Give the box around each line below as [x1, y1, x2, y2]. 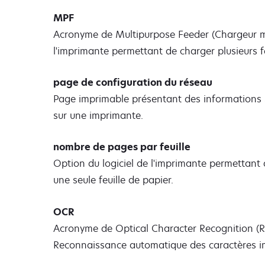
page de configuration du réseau [53, 76, 212, 89]
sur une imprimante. [53, 109, 143, 122]
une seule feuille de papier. [53, 173, 173, 187]
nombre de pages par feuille [53, 140, 190, 154]
